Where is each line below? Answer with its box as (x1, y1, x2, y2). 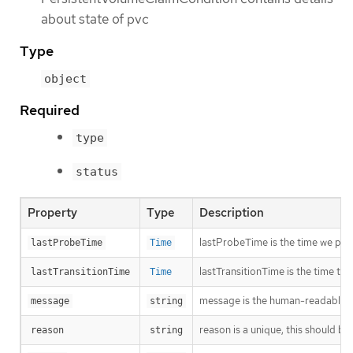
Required (20, 100, 80, 119)
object (44, 71, 87, 86)
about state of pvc (41, 9, 149, 28)
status (76, 164, 118, 179)
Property (28, 204, 77, 221)
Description (199, 204, 264, 221)
